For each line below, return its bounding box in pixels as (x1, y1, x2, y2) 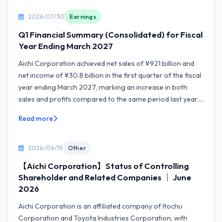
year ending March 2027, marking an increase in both (18, 83, 187, 92)
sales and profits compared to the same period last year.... (18, 95, 203, 104)
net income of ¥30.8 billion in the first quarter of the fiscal (18, 71, 201, 80)
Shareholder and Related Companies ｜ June (18, 172, 191, 182)
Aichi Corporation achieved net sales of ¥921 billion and (18, 59, 194, 68)
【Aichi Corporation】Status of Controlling (18, 161, 189, 171)
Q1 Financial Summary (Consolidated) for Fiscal (18, 29, 203, 40)
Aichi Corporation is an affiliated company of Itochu (18, 202, 182, 211)
